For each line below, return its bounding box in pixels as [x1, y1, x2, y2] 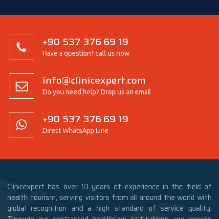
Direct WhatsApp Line [43, 126, 109, 134]
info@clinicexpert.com [43, 72, 146, 88]
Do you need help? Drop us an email [43, 88, 151, 96]
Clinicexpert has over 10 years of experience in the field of [7, 180, 212, 193]
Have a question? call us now [43, 49, 130, 57]
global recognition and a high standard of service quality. [7, 202, 212, 214]
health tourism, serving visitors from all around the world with [7, 191, 212, 203]
